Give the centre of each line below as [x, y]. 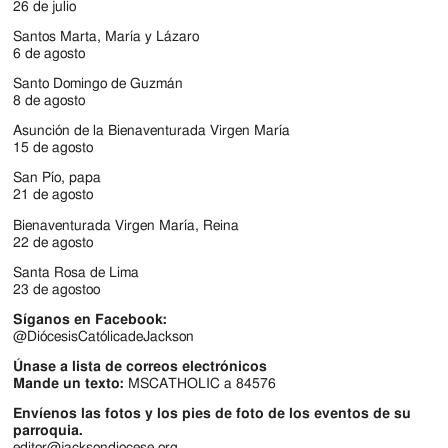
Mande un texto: [69, 383]
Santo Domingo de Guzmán [98, 84]
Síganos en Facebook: [90, 319]
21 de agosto [53, 195]
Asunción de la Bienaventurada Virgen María [152, 131]
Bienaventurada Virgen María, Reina [126, 225]
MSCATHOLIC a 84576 [200, 383]
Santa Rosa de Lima [76, 272]
